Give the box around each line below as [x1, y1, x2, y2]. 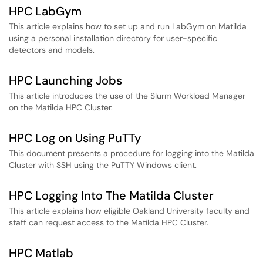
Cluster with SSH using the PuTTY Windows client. [9, 160, 197, 170]
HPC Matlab [9, 245, 73, 261]
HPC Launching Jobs [9, 73, 122, 88]
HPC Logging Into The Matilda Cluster [9, 188, 214, 203]
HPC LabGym [9, 4, 82, 19]
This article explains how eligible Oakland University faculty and [9, 205, 249, 216]
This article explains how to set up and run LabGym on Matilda [9, 21, 247, 32]
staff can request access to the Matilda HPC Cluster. [9, 217, 208, 228]
